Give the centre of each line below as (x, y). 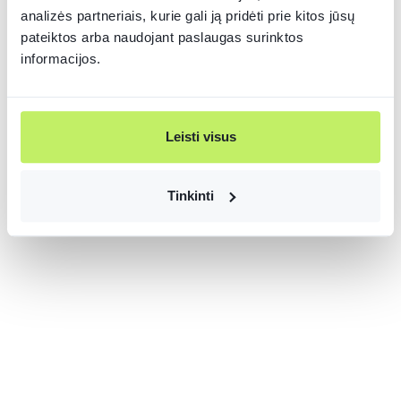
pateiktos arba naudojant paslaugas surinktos (162, 38)
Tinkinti (190, 195)
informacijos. (61, 59)
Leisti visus (200, 137)
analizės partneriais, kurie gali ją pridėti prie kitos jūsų (188, 16)
